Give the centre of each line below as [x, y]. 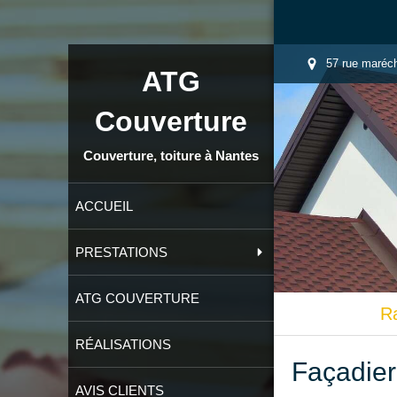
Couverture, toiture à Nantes [171, 156]
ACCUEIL [105, 206]
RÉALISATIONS [124, 344]
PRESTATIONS [122, 252]
